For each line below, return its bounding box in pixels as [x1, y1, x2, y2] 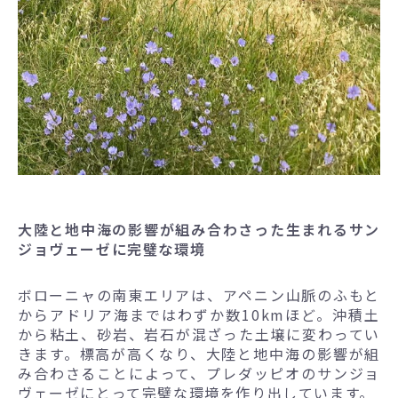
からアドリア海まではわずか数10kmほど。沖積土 [18, 304, 380, 326]
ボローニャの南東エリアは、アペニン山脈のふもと [18, 284, 380, 306]
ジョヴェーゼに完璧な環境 [18, 238, 206, 260]
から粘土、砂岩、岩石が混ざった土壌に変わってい [18, 323, 380, 346]
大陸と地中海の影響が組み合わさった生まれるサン [18, 219, 380, 241]
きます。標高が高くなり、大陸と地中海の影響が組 [18, 343, 380, 365]
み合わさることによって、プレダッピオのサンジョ [18, 362, 380, 385]
